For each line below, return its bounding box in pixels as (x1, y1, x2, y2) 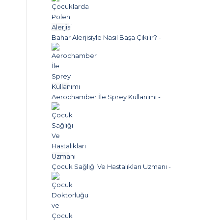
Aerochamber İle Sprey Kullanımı (52, 93, 157, 101)
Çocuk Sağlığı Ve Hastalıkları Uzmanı (52, 163, 167, 170)
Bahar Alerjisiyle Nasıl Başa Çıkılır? (52, 33, 158, 41)
